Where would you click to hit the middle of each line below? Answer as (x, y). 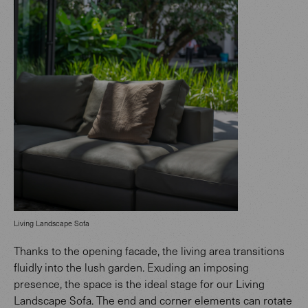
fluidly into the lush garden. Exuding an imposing (131, 267)
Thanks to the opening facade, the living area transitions (149, 251)
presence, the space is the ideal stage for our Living (139, 284)
